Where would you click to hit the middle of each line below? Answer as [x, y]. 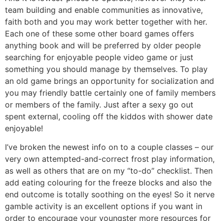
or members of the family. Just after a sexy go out [99, 104]
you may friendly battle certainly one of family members [110, 92]
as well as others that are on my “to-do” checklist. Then [109, 171]
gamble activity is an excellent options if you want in [104, 206]
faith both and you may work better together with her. [106, 21]
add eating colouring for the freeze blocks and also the [108, 183]
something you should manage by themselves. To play [106, 69]
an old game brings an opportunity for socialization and [110, 81]
